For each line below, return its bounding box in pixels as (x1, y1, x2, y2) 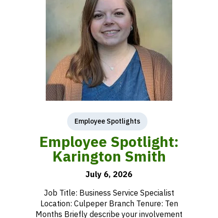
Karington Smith (52, 146, 166, 165)
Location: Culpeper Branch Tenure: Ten (40, 199, 178, 208)
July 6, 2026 (86, 169, 132, 179)
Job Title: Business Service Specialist (44, 188, 174, 198)
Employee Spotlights (74, 117, 140, 126)
